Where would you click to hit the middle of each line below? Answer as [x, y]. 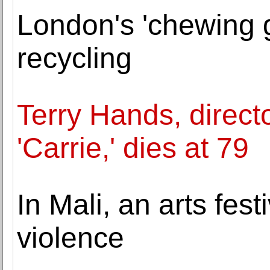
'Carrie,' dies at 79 [133, 148]
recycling [74, 58]
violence [71, 238]
